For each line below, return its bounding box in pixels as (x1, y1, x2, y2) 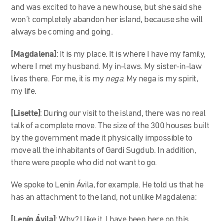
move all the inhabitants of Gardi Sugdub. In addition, (11, 146, 196, 155)
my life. (11, 86, 37, 96)
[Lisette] (11, 109, 40, 118)
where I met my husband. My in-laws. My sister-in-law (11, 62, 202, 72)
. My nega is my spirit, (123, 74, 198, 84)
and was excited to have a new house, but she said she (11, 2, 202, 12)
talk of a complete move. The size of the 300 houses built (11, 121, 210, 131)
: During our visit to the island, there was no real (40, 109, 206, 118)
